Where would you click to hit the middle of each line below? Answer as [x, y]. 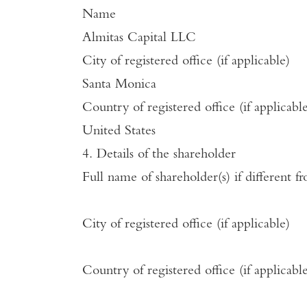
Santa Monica [119, 85]
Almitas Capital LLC [139, 38]
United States [119, 132]
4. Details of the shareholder [159, 155]
